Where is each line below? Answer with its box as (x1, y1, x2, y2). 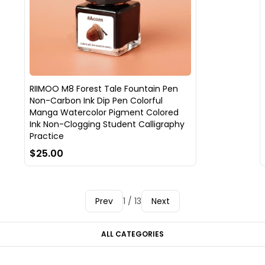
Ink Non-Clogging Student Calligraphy (29, 118, 185, 131)
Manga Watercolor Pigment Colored (29, 106, 179, 119)
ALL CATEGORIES (101, 229, 164, 240)
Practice (29, 130, 64, 143)
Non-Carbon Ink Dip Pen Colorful (29, 95, 163, 107)
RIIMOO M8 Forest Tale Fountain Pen (29, 83, 178, 95)
